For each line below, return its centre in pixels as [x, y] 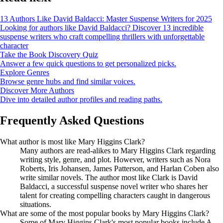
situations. [36, 204]
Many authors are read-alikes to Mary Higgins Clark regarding [118, 150]
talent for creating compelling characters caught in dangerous [115, 195]
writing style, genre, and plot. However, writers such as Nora [115, 159]
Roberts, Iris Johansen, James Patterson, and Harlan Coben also [119, 168]
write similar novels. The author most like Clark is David [109, 177]
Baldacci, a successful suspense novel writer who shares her [114, 186]
